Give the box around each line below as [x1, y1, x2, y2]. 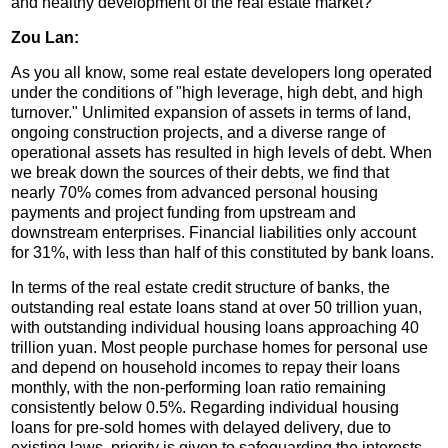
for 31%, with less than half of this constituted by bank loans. [11, 243, 435, 261]
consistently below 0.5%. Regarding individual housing [11, 398, 400, 416]
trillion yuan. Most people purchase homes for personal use [11, 338, 429, 356]
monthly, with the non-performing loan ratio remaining [11, 378, 387, 396]
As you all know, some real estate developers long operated [11, 63, 433, 81]
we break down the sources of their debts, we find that [11, 163, 390, 181]
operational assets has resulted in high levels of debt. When [11, 143, 433, 161]
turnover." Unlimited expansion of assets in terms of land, [11, 103, 412, 121]
